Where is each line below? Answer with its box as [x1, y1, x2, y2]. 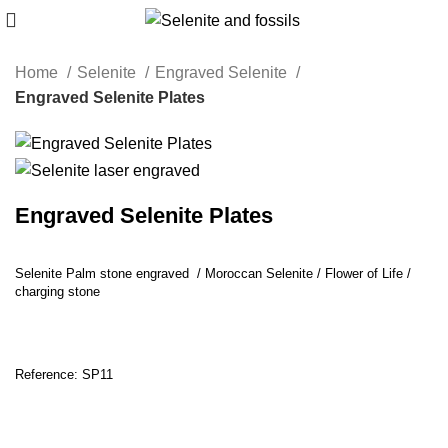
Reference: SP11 [15, 366, 113, 382]
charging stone [15, 283, 100, 299]
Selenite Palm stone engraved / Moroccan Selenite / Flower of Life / [15, 265, 411, 281]
